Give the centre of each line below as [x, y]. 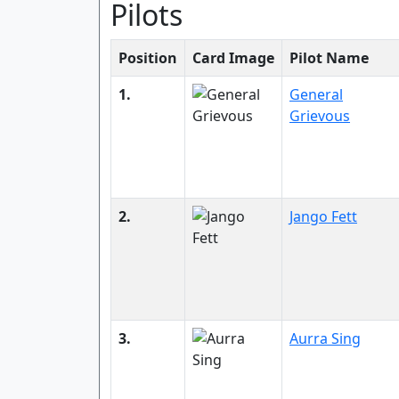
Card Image [233, 58]
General [316, 94]
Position [148, 58]
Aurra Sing [325, 338]
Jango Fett [323, 216]
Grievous [320, 116]
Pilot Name [329, 58]
